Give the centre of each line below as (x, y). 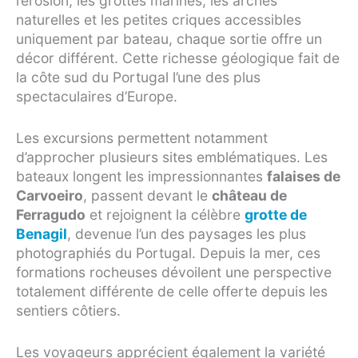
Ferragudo (51, 214)
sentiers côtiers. (68, 310)
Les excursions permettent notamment (142, 137)
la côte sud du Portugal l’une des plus (138, 77)
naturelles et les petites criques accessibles (159, 19)
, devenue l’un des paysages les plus (187, 233)
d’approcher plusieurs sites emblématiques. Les (172, 157)
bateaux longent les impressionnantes (141, 176)
